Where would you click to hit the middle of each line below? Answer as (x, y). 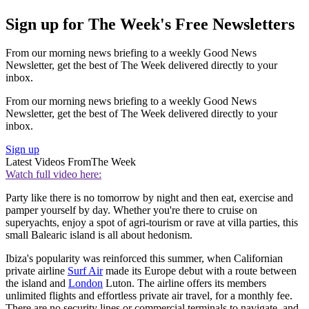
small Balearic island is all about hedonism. (99, 235)
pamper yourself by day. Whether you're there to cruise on (131, 210)
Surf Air (85, 271)
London (86, 283)
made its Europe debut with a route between (200, 271)
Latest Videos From (48, 162)
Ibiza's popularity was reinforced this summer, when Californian (144, 259)
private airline (37, 271)
